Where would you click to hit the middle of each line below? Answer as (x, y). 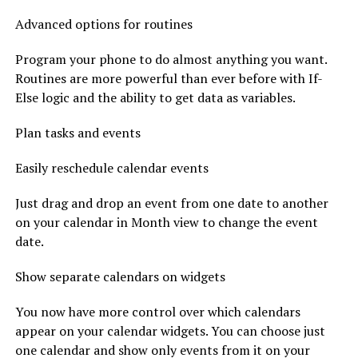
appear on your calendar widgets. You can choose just (170, 330)
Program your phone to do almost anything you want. (171, 59)
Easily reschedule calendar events (111, 167)
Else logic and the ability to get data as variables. (155, 97)
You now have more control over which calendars (157, 311)
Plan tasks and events (78, 132)
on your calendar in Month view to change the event (166, 222)
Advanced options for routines (103, 24)
